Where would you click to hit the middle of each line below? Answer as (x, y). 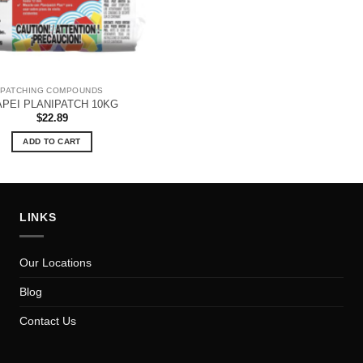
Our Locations (56, 263)
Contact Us (48, 321)
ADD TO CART (52, 142)
